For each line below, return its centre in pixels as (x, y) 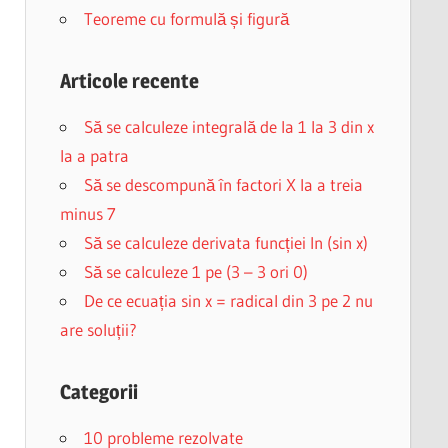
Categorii (98, 392)
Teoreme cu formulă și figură (186, 18)
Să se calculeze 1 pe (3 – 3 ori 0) (195, 271)
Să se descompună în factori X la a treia (223, 184)
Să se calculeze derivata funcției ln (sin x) (225, 242)
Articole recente (129, 81)
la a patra (94, 155)
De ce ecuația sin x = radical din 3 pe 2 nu (228, 300)
